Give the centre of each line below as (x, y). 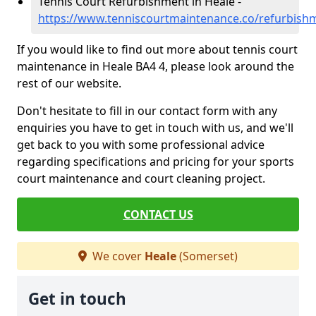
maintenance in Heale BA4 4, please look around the (156, 66)
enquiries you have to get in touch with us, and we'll (155, 128)
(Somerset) (207, 256)
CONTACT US (158, 214)
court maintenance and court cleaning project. (141, 178)
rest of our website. (69, 83)
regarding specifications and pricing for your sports (156, 162)
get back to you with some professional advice (141, 145)
